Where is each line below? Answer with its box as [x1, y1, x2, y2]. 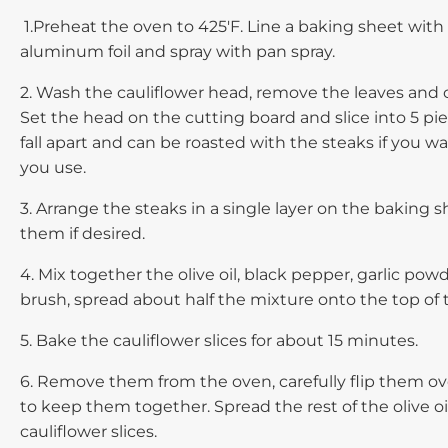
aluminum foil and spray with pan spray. [20, 42, 335, 61]
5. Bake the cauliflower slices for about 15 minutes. [20, 331, 418, 350]
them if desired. [20, 224, 145, 243]
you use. [20, 158, 86, 177]
